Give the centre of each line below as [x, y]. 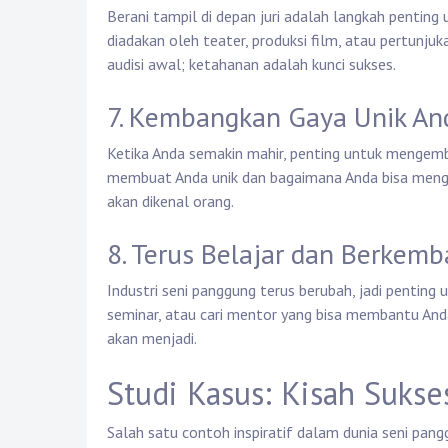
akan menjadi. [152, 338]
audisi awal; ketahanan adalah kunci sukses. [251, 64]
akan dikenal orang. [170, 201]
